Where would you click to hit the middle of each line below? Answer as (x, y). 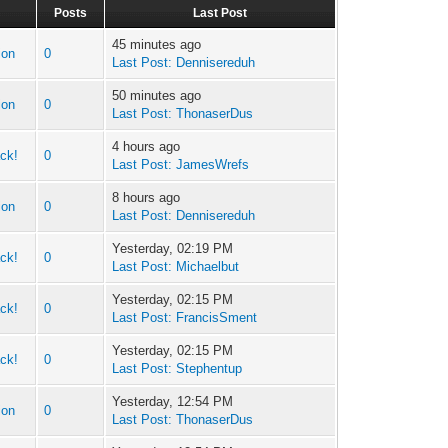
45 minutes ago (157, 45)
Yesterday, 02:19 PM (173, 249)
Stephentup (209, 369)
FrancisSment (217, 318)
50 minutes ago (157, 96)
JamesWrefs (213, 165)
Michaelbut (208, 267)
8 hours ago (146, 198)
